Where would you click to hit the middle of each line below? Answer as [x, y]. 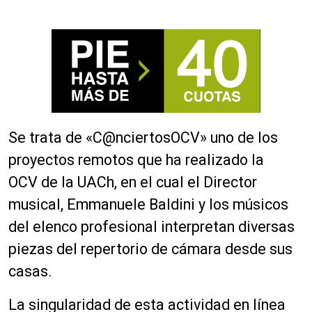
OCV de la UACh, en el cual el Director [133, 182]
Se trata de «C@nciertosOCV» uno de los [143, 137]
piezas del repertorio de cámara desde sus [150, 249]
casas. [30, 271]
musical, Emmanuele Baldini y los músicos [148, 204]
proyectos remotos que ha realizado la [136, 159]
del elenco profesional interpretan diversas [151, 226]
